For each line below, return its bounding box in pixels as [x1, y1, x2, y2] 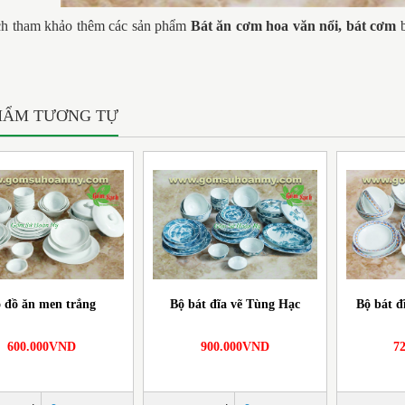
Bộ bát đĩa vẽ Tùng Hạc [169, 297, 300, 311]
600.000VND [6, 339, 76, 353]
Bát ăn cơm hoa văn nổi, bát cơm [190, 17, 397, 33]
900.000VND [200, 339, 269, 353]
